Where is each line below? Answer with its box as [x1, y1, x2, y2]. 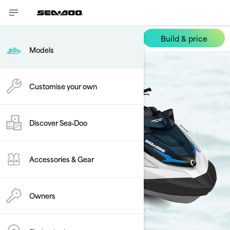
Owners [29, 190, 55, 201]
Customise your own [29, 81, 97, 91]
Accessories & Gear [29, 154, 94, 164]
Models [29, 44, 54, 55]
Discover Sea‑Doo [29, 117, 87, 128]
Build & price [160, 32, 207, 44]
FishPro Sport [6, 33, 50, 44]
